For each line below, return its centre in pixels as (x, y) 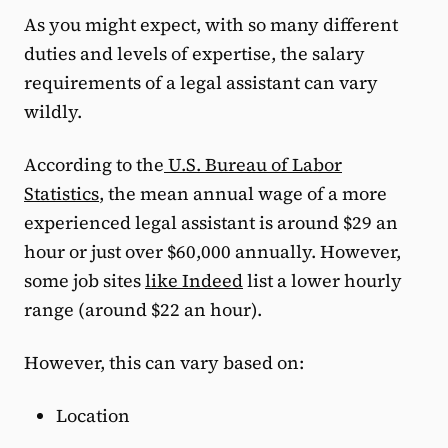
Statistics (61, 194)
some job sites (84, 281)
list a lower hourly (322, 281)
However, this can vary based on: (164, 363)
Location (93, 416)
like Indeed (194, 281)
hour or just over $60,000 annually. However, (212, 252)
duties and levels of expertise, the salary (194, 54)
